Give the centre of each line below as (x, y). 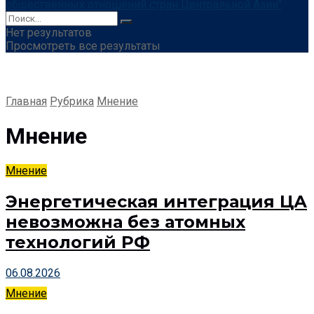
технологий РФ (78, 243)
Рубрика (72, 101)
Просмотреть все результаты (83, 46)
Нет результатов (49, 32)
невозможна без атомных (125, 222)
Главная (26, 101)
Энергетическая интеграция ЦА (156, 202)
